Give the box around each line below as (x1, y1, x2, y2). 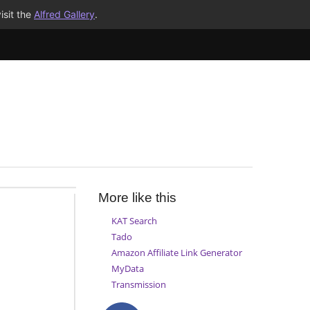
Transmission (111, 278, 166, 291)
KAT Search (111, 214, 157, 227)
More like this (98, 190, 176, 206)
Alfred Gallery (34, 8, 95, 20)
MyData (111, 262, 144, 275)
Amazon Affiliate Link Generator (111, 246, 242, 259)
